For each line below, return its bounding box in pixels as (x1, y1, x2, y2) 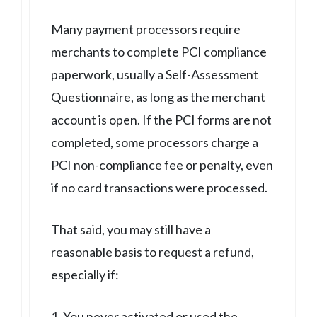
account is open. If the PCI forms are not (51, 111, 272, 127)
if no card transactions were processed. (51, 179, 267, 195)
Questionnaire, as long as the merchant (51, 88, 265, 105)
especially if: (51, 266, 119, 282)
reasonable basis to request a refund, (51, 243, 254, 260)
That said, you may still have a (51, 221, 211, 237)
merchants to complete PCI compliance (51, 43, 267, 59)
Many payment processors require (51, 21, 241, 37)
